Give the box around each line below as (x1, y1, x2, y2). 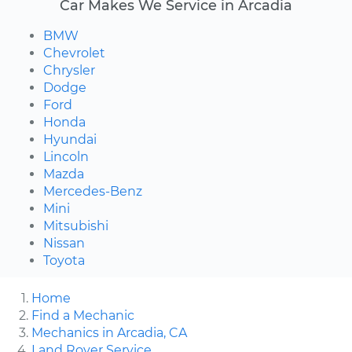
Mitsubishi (43, 218, 108, 233)
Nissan (43, 235, 85, 251)
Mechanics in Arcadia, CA (31, 324, 187, 340)
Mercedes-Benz (43, 183, 142, 199)
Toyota (43, 252, 85, 268)
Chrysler (43, 62, 95, 78)
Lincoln (43, 148, 89, 164)
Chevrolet (43, 45, 105, 60)
